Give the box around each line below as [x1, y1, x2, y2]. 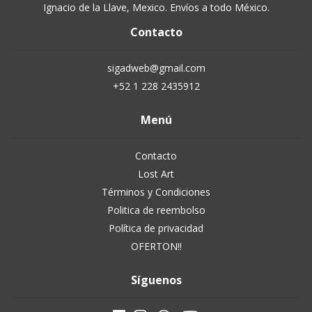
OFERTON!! [130, 240, 182, 253]
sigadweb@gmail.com [107, 61, 205, 75]
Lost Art [138, 167, 174, 180]
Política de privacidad [109, 221, 203, 235]
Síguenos [130, 272, 182, 288]
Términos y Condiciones [102, 185, 210, 198]
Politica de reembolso [107, 203, 205, 217]
